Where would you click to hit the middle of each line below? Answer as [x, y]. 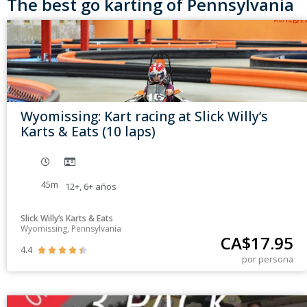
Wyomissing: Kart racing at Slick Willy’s [144, 116]
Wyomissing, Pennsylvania [71, 229]
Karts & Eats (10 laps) [88, 132]
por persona [268, 259]
